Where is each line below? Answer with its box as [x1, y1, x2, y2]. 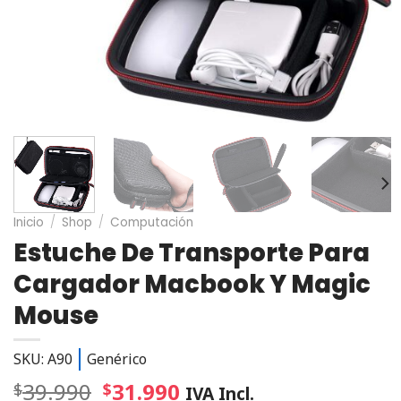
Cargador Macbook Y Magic [13, 267, 371, 303]
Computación [110, 213, 194, 231]
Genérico [87, 349, 147, 370]
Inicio [13, 213, 44, 231]
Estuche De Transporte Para [13, 235, 370, 271]
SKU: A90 [13, 349, 73, 370]
